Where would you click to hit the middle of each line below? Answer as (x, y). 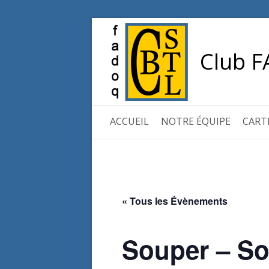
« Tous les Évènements (175, 201)
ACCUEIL (129, 121)
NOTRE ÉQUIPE (196, 121)
